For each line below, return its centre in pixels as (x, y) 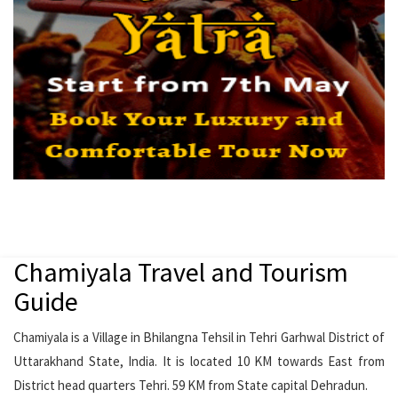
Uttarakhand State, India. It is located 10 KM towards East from (199, 362)
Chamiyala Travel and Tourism (181, 272)
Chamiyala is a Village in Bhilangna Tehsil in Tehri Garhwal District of (199, 338)
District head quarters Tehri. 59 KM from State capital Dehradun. (191, 386)
